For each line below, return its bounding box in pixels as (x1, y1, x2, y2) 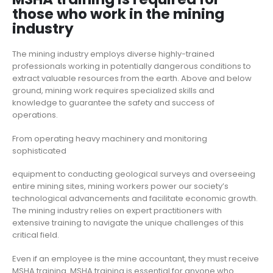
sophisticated (12, 144, 68, 157)
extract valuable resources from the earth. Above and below (12, 73, 252, 85)
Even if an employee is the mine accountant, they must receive (12, 252, 259, 264)
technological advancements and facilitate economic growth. (12, 193, 258, 205)
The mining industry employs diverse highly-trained (12, 48, 214, 60)
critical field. (12, 229, 59, 241)
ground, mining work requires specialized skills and (12, 85, 214, 97)
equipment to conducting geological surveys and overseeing (12, 168, 255, 180)
